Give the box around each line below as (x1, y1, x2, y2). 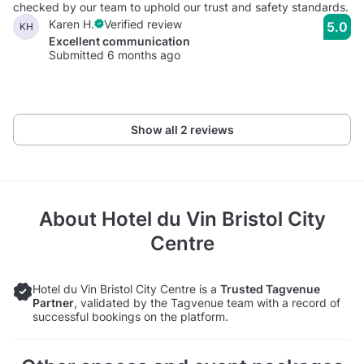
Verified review (104, 16, 182, 31)
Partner (32, 295, 74, 310)
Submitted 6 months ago (49, 47, 180, 62)
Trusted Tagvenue (220, 281, 320, 296)
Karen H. (49, 16, 94, 31)
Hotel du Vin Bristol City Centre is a (32, 281, 220, 296)
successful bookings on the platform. (32, 309, 228, 323)
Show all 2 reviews (130, 122, 234, 136)
